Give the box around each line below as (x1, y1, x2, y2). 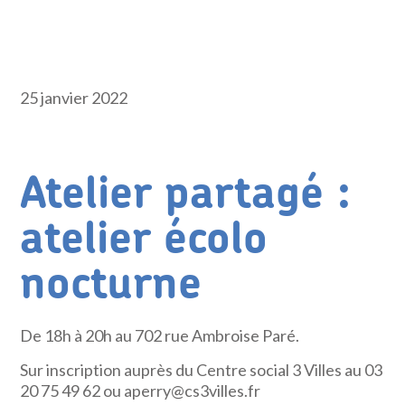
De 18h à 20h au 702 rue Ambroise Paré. (20, 325, 300, 345)
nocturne (20, 262, 202, 307)
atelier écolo (20, 217, 268, 262)
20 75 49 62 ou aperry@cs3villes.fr (20, 381, 261, 400)
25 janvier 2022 (20, 88, 128, 108)
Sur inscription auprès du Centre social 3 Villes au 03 (20, 360, 383, 380)
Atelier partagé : (20, 172, 352, 217)
